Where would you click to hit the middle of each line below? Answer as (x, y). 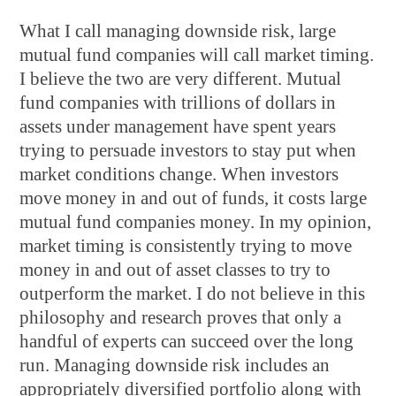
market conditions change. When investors (179, 174)
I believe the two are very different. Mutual (181, 79)
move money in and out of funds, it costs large (194, 198)
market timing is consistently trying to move (186, 246)
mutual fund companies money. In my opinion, (196, 222)
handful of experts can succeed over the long (187, 341)
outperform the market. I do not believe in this (193, 293)
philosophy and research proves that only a (181, 317)
